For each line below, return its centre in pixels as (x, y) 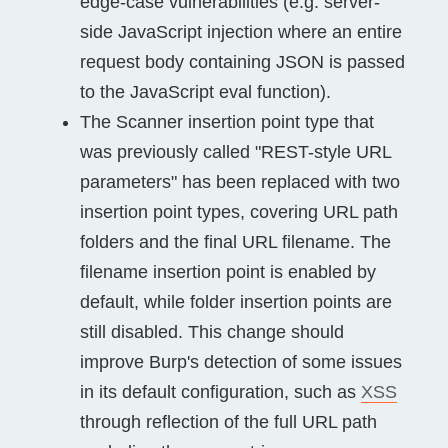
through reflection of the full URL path (228, 421)
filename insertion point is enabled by (228, 271)
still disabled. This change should (212, 331)
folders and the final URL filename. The (235, 241)
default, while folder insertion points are (236, 301)
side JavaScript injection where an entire (241, 31)
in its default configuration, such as (220, 391)
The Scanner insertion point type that (227, 121)
